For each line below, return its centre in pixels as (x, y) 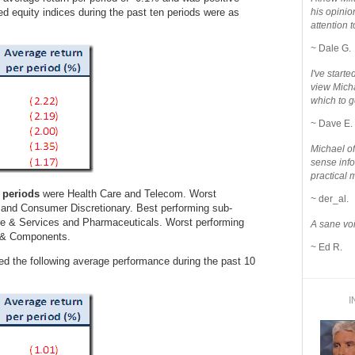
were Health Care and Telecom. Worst (128, 194)
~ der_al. (329, 199)
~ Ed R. (326, 247)
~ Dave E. (331, 124)
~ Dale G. (330, 48)
